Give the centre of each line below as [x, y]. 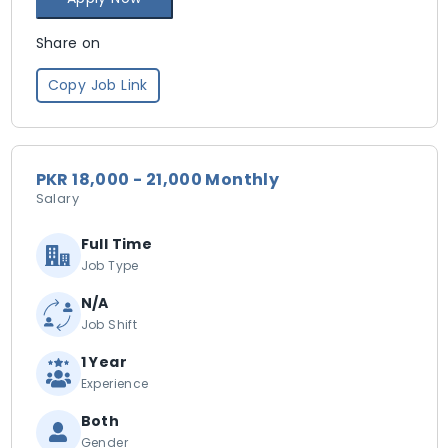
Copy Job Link [97, 85]
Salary [57, 198]
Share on [68, 43]
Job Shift [109, 324]
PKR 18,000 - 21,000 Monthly [157, 179]
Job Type [109, 265]
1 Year [103, 362]
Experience [114, 383]
